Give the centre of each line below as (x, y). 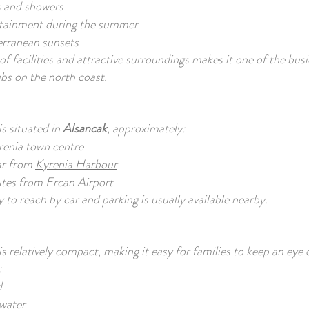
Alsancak (85, 128)
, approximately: (146, 128)
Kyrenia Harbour (76, 164)
